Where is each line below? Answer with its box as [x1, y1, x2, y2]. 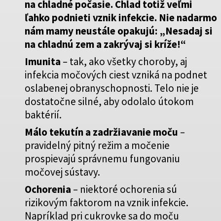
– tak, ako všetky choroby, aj [61, 54, 187, 68]
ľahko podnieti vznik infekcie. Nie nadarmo [25, 10, 217, 24]
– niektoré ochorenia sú [71, 182, 177, 196]
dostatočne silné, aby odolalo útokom [25, 94, 194, 108]
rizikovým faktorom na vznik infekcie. [25, 195, 188, 209]
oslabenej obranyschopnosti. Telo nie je [25, 81, 199, 95]
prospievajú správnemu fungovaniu [25, 151, 180, 165]
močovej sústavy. [25, 165, 100, 179]
